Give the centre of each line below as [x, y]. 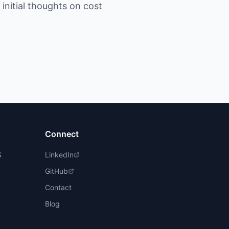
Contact [58, 187]
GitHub [56, 171]
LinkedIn [59, 155]
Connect [62, 134]
